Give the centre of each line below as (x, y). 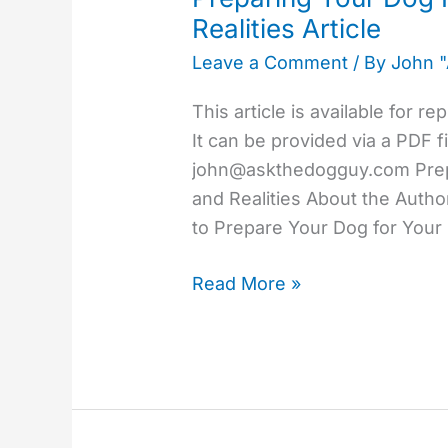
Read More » (247, 284)
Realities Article (287, 29)
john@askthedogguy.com (301, 170)
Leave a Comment (270, 62)
